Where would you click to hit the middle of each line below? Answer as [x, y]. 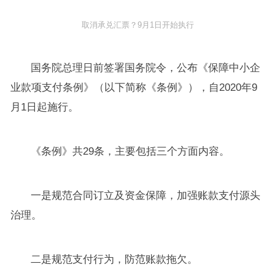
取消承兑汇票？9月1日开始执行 [137, 25]
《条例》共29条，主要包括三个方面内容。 [130, 152]
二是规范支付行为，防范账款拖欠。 [114, 260]
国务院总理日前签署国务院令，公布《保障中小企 [146, 68]
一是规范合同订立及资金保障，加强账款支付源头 [146, 196]
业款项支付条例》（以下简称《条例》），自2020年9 [134, 88]
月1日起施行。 [44, 107]
